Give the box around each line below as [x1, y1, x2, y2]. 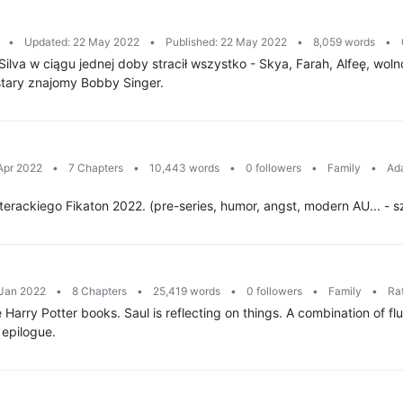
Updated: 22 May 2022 [24, 35, 139, 49]
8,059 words [310, 35, 378, 49]
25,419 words [150, 284, 223, 298]
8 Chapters [69, 284, 130, 298]
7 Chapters [66, 161, 126, 175]
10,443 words [147, 161, 222, 175]
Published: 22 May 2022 [166, 35, 287, 49]
